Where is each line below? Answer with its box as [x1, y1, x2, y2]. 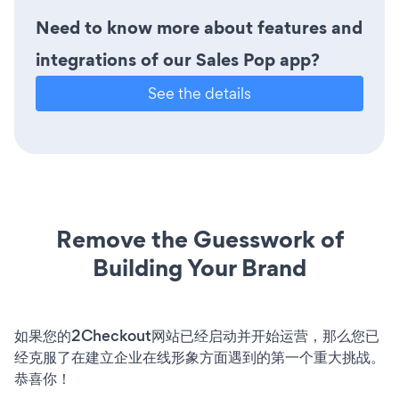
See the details [148, 82, 251, 103]
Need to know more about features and [36, 14, 362, 40]
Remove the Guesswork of [55, 222, 344, 256]
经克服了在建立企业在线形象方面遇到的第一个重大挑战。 [14, 346, 385, 368]
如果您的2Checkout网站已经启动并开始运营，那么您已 [14, 324, 379, 346]
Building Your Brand [93, 250, 306, 284]
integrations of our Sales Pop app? [36, 46, 320, 72]
